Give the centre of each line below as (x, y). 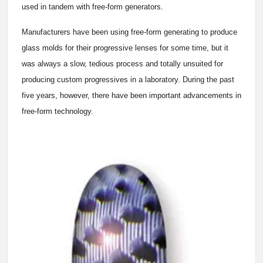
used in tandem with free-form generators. (92, 6)
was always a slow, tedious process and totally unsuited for (122, 63)
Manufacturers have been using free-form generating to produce (129, 32)
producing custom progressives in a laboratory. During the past (128, 79)
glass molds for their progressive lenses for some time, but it (125, 48)
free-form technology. (58, 111)
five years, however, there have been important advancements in (131, 95)
